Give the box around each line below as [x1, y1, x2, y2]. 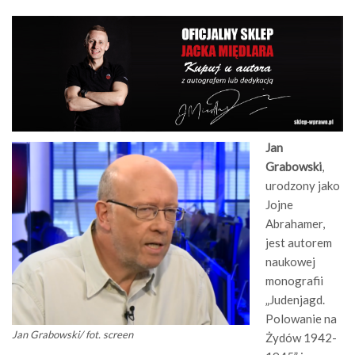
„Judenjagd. [265, 292, 325, 307]
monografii [265, 273, 323, 288]
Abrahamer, [265, 216, 325, 231]
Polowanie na [265, 311, 337, 326]
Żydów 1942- [265, 330, 337, 345]
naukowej [265, 254, 315, 269]
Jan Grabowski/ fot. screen [12, 328, 133, 342]
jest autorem [265, 235, 332, 250]
